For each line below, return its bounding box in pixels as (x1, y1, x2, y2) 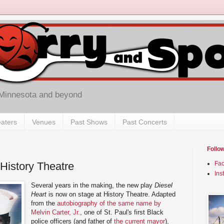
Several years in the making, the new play (31, 181, 155, 189)
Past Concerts (122, 117, 167, 126)
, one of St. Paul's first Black (80, 208, 164, 216)
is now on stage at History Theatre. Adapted (46, 190, 176, 198)
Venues (32, 117, 55, 126)
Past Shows (70, 117, 107, 126)
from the (31, 199, 55, 207)
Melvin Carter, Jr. (31, 208, 80, 216)
